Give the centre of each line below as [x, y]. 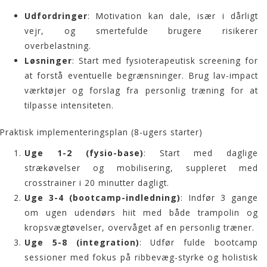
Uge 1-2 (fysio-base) [84, 153]
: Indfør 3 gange [220, 198]
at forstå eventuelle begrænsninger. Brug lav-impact [141, 75]
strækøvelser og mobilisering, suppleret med [141, 168]
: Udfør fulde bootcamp [199, 243]
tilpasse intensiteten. [69, 105]
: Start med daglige [201, 153]
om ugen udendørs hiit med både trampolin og [141, 213]
